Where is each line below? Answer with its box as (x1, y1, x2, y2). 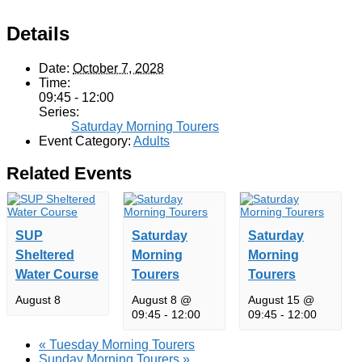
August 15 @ (247, 293, 314, 306)
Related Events (6, 163, 132, 184)
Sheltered (15, 247, 74, 262)
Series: (39, 104, 79, 119)
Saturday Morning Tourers (71, 119, 219, 133)
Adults (133, 133, 170, 148)
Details (6, 22, 69, 44)
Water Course (15, 267, 99, 281)
